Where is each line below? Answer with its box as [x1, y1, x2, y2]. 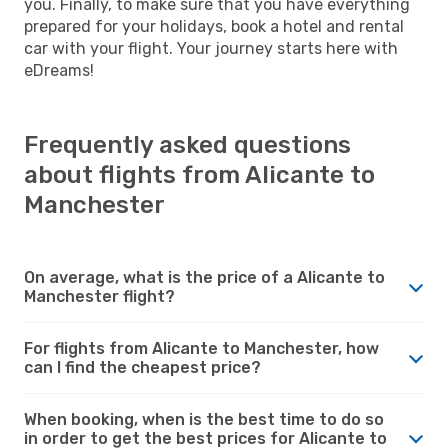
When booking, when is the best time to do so [24, 409, 384, 429]
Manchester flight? [24, 286, 175, 306]
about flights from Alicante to [24, 160, 375, 189]
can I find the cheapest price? [24, 357, 261, 377]
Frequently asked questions [24, 130, 351, 159]
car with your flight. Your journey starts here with [24, 38, 398, 58]
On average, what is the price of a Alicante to [24, 267, 385, 287]
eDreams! [24, 60, 94, 80]
